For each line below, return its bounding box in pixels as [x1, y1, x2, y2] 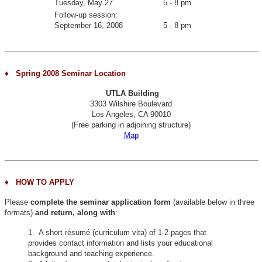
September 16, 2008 [54, 21, 123, 30]
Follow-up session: [54, 11, 118, 20]
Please [5, 198, 28, 207]
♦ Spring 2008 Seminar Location [5, 69, 126, 78]
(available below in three [171, 198, 254, 207]
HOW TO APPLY [16, 178, 74, 187]
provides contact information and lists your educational [28, 239, 213, 248]
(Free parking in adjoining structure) [71, 120, 191, 130]
